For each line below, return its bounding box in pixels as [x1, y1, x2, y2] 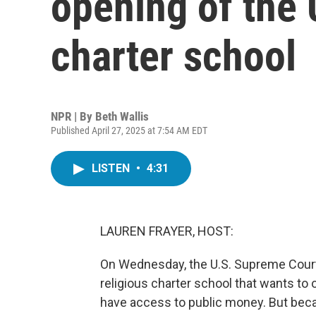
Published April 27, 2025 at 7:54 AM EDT [51, 125, 207, 136]
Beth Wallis [95, 109, 149, 123]
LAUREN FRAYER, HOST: [100, 224, 233, 238]
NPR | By [51, 109, 95, 123]
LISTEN [92, 162, 133, 175]
